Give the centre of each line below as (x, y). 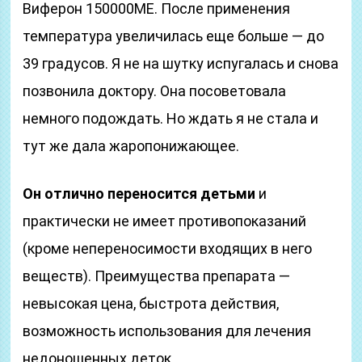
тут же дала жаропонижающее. (131, 146)
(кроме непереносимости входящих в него (168, 248)
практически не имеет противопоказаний (165, 221)
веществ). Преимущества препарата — (157, 276)
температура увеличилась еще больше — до (174, 36)
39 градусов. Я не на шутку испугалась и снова (181, 63)
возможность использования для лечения (167, 331)
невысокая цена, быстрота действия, (151, 303)
